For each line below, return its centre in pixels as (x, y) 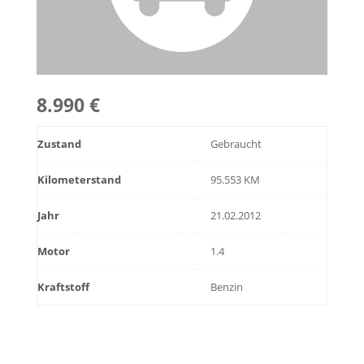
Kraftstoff (63, 287)
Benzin (227, 287)
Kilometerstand (79, 180)
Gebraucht (236, 144)
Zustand (59, 144)
